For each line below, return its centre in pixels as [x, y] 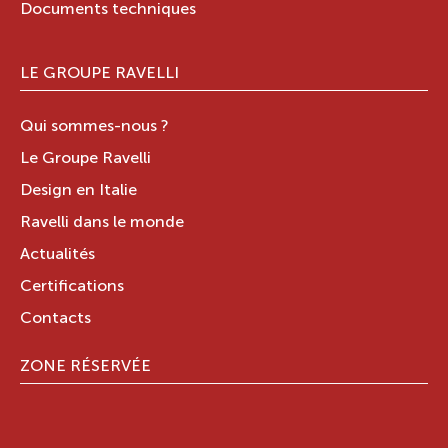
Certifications [72, 287]
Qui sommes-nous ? [94, 127]
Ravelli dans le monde [102, 223]
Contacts [55, 319]
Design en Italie [78, 191]
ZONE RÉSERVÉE [85, 367]
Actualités [57, 255]
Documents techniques [108, 10]
